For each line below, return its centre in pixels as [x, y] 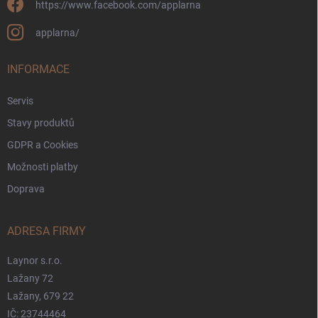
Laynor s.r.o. [35, 260]
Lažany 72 [30, 278]
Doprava [26, 188]
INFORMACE [38, 69]
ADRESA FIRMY [46, 231]
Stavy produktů [41, 122]
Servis [20, 100]
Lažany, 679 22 [40, 296]
